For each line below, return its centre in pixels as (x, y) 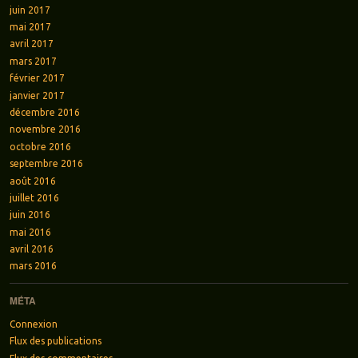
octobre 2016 (40, 146)
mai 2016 (30, 232)
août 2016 (32, 181)
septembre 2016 (46, 164)
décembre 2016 (44, 112)
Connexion (33, 324)
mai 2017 (30, 27)
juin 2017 (30, 10)
